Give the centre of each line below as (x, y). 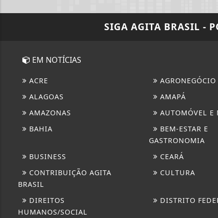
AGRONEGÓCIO (187, 80)
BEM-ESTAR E (183, 128)
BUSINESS (46, 156)
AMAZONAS (49, 112)
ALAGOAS (45, 96)
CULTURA (176, 172)
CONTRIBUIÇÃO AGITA (69, 172)
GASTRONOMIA (177, 140)
